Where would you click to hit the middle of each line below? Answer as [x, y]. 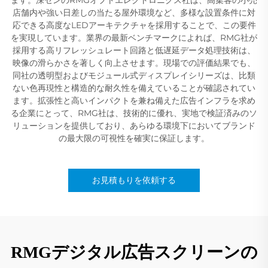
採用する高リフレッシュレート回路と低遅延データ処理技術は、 [134, 50]
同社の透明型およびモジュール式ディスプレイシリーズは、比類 [134, 75]
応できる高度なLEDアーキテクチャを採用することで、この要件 [134, 25]
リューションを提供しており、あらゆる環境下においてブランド [134, 125]
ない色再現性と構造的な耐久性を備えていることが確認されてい [134, 88]
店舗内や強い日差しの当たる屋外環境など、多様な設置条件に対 [134, 12]
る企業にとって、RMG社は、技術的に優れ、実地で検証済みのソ [134, 113]
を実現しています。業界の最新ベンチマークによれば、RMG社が [134, 37]
